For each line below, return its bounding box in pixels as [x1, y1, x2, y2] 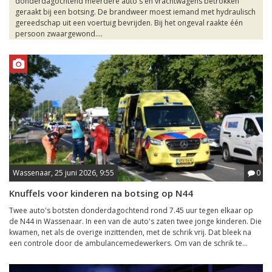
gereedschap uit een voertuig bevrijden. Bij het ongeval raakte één [15, 18, 243, 28]
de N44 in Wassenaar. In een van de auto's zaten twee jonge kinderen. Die [9, 216, 262, 226]
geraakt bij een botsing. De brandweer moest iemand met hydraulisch [15, 7, 256, 17]
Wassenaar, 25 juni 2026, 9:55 [13, 168, 114, 178]
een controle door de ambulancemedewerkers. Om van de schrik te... [9, 238, 248, 248]
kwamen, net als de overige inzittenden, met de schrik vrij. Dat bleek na [9, 227, 251, 237]
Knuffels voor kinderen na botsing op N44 [9, 187, 193, 199]
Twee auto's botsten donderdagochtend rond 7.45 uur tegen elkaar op [9, 205, 253, 216]
